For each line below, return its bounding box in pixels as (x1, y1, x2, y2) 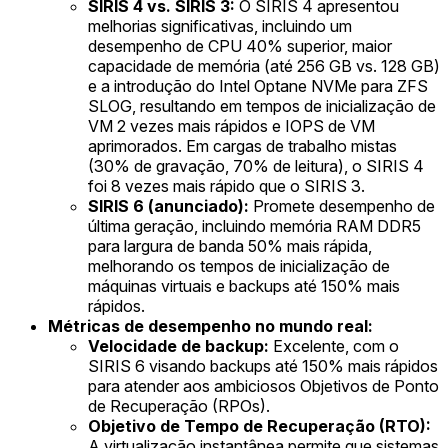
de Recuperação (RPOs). (88, 395, 270, 416)
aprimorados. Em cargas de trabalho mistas (88, 135, 397, 156)
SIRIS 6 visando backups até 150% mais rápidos (88, 355, 438, 376)
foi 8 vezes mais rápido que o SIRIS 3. (88, 175, 365, 196)
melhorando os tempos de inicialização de (88, 255, 390, 276)
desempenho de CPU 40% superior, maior (88, 35, 392, 56)
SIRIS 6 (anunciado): (88, 195, 249, 216)
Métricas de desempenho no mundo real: (48, 315, 373, 336)
